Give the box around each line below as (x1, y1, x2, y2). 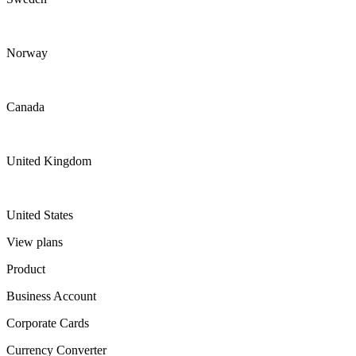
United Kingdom (6, 154, 91, 168)
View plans (6, 235, 63, 249)
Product (6, 262, 45, 276)
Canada (6, 100, 44, 114)
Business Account (6, 289, 96, 303)
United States (6, 208, 73, 222)
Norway (6, 46, 48, 60)
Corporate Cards (6, 316, 89, 330)
